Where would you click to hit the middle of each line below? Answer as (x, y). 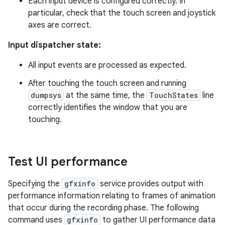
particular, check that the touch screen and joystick (122, 13)
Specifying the (35, 184)
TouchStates (174, 95)
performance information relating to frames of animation (112, 196)
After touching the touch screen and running (107, 83)
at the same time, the (105, 95)
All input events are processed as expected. (107, 65)
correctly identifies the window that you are (108, 107)
